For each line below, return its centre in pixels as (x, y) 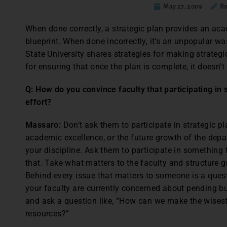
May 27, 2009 (183, 7)
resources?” (47, 214)
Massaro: (44, 125)
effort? (39, 102)
